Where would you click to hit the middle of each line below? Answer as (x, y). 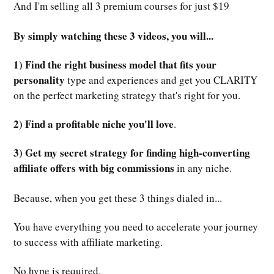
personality (39, 80)
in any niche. (203, 168)
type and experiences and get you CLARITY (161, 80)
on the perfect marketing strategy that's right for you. (127, 95)
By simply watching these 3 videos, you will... (113, 35)
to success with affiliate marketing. (88, 242)
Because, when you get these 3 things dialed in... (118, 198)
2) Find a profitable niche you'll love (94, 124)
